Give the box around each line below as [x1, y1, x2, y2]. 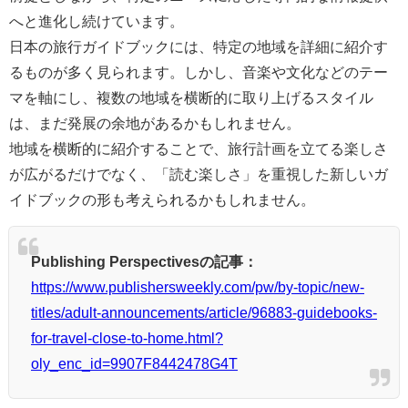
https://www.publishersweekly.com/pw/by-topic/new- [31, 280, 364, 295]
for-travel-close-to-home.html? [31, 331, 223, 346]
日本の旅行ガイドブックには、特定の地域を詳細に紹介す [9, 39, 388, 55]
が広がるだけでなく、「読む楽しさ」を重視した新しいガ [9, 167, 388, 182]
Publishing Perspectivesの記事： [31, 254, 258, 270]
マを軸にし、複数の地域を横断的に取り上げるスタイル [9, 90, 373, 106]
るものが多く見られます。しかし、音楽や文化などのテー [9, 65, 388, 80]
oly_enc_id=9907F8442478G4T [31, 356, 238, 372]
